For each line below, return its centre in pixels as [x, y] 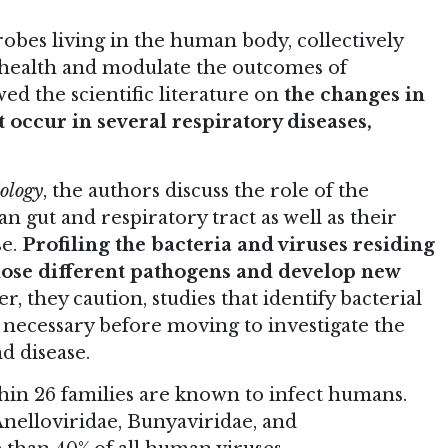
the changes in [354, 95]
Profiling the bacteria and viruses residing [228, 245]
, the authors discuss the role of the [206, 191]
